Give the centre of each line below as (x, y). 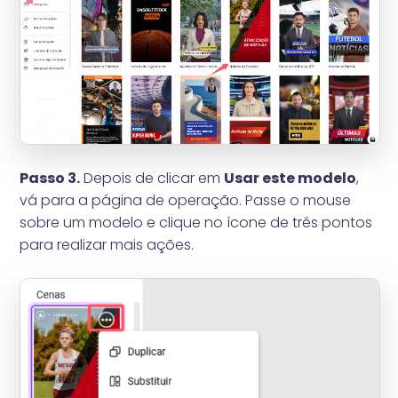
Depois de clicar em (152, 179)
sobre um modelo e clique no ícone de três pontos (196, 223)
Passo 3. (50, 179)
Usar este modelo (291, 179)
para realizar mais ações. (107, 245)
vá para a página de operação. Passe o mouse (186, 201)
